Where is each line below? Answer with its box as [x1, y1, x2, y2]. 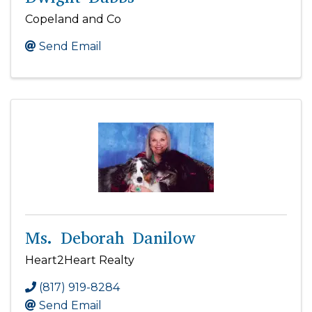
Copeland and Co [25, 12, 121, 26]
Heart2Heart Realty [25, 253, 134, 267]
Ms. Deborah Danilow [25, 226, 196, 249]
